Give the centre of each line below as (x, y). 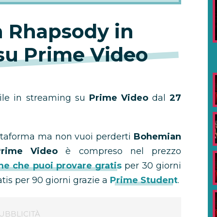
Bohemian (157, 137)
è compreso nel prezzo (124, 151)
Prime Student (144, 180)
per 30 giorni (151, 166)
